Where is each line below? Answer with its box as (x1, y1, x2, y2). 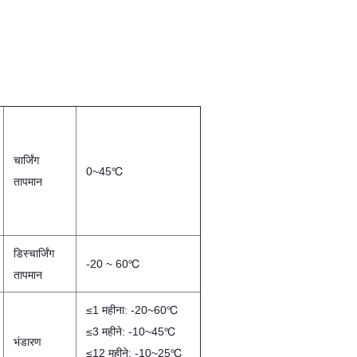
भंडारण (14, 335, 41, 348)
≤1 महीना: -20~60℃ (86, 304, 178, 316)
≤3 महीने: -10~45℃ (86, 325, 175, 338)
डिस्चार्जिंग (14, 247, 54, 260)
